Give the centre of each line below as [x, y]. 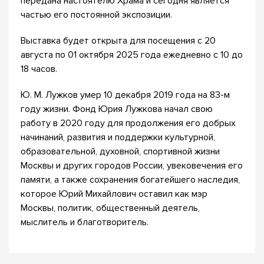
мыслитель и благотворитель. [85, 222]
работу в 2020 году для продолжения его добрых [128, 123]
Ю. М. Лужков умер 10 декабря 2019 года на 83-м [125, 95]
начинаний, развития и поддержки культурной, [118, 137]
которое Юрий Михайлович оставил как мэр [114, 194]
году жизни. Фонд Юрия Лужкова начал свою [117, 109]
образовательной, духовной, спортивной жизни [120, 151]
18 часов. [39, 69]
